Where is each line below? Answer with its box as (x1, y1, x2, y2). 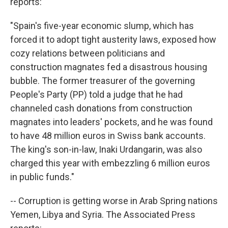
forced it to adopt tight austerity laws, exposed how (10, 34, 216, 45)
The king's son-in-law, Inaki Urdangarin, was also (10, 144, 202, 155)
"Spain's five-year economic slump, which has (10, 20, 194, 32)
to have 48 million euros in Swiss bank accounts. (10, 130, 206, 141)
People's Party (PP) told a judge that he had (10, 89, 183, 100)
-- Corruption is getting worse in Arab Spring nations (10, 195, 218, 207)
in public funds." (10, 172, 74, 183)
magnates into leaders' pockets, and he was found (10, 117, 213, 128)
